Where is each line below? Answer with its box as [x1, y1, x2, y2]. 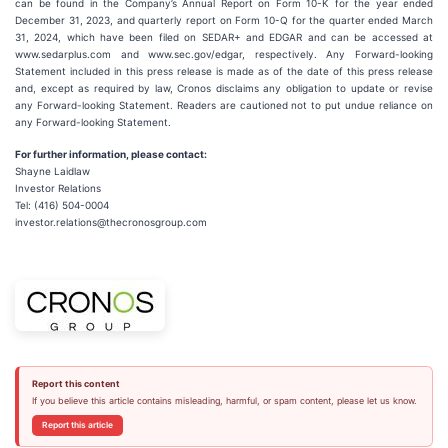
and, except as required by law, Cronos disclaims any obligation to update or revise [15, 82, 433, 94]
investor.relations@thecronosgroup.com [15, 216, 207, 228]
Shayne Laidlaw [15, 165, 90, 177]
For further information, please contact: [15, 148, 207, 160]
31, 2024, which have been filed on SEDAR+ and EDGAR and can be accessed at [15, 31, 433, 43]
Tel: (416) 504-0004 [15, 199, 109, 211]
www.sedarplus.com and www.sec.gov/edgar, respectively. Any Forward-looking [15, 48, 433, 60]
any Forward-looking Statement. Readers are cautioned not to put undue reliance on [15, 99, 433, 111]
